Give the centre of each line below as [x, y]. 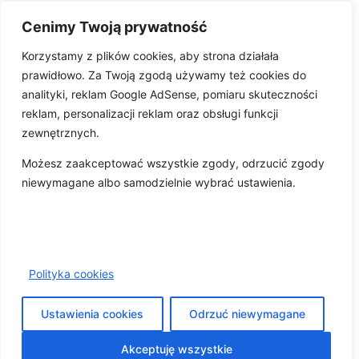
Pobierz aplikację [222, 143]
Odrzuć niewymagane [247, 314]
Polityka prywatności [99, 218]
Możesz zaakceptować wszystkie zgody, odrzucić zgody [173, 163]
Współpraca [161, 199]
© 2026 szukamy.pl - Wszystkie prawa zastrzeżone [179, 265]
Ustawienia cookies [93, 314]
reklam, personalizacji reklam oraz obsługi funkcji [150, 113]
